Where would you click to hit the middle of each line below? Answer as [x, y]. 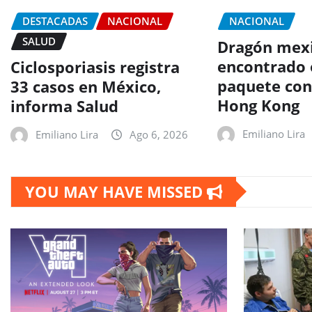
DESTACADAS [55, 21]
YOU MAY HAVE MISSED [116, 191]
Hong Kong [259, 105]
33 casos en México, [86, 86]
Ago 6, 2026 [159, 134]
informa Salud [64, 106]
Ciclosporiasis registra [95, 67]
